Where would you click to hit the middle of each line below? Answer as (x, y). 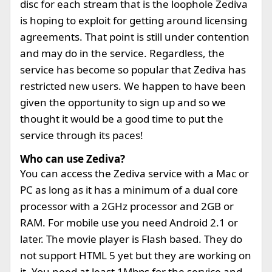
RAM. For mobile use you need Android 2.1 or (129, 223)
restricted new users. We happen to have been (133, 86)
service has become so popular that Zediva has (133, 70)
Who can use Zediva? (73, 159)
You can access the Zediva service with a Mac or (134, 173)
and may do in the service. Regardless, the (122, 53)
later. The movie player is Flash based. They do (131, 239)
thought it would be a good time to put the (122, 119)
